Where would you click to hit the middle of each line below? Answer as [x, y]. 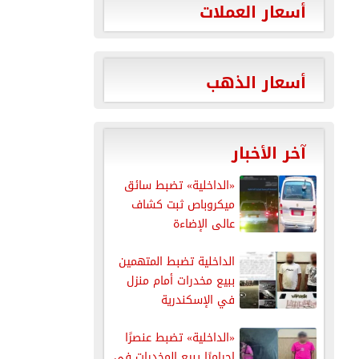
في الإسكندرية [198, 300]
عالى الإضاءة [204, 224]
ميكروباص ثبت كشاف [183, 204]
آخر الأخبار [268, 153]
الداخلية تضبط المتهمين [176, 261]
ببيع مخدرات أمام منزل [180, 280]
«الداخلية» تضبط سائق [179, 185]
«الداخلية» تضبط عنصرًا [179, 337]
